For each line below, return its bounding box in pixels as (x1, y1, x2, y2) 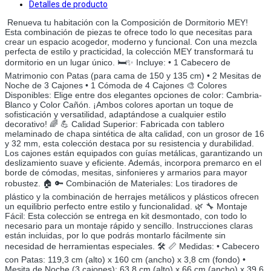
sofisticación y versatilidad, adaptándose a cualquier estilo (5, 109, 226, 119)
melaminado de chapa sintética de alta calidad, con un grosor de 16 (5, 128, 264, 139)
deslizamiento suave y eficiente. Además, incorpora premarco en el (5, 157, 261, 168)
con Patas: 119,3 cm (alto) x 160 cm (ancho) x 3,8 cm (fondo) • (5, 254, 246, 264)
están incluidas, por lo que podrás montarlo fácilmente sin (5, 230, 226, 240)
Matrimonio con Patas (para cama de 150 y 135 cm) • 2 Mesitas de (5, 70, 261, 80)
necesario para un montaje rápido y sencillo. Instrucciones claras (5, 220, 253, 230)
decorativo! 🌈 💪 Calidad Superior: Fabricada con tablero (5, 119, 224, 129)
